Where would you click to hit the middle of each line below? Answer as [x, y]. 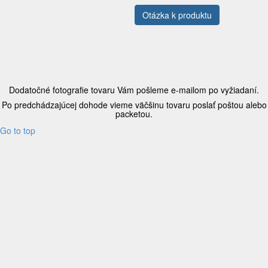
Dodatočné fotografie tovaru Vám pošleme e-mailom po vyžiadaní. [134, 90]
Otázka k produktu [177, 15]
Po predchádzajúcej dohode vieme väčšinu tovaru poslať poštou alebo [134, 105]
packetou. [134, 114]
